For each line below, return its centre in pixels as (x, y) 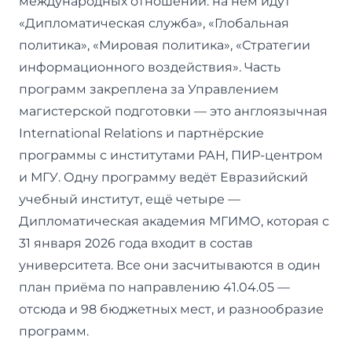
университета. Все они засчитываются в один (170, 265)
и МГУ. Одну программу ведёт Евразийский (163, 177)
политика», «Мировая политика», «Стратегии (165, 45)
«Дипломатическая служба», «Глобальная (154, 23)
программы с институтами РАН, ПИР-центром (171, 155)
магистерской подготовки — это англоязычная (173, 111)
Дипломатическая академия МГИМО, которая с (174, 221)
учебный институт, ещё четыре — (130, 199)
